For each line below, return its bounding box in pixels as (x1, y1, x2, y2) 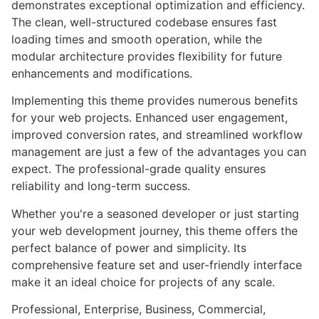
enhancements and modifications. (11, 66, 192, 81)
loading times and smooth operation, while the (11, 32, 262, 47)
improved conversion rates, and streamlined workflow (11, 127, 303, 142)
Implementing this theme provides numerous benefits (11, 93, 298, 108)
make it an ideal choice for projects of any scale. (11, 274, 275, 289)
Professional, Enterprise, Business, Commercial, (11, 302, 266, 317)
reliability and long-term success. (11, 179, 190, 194)
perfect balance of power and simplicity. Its (11, 240, 246, 255)
